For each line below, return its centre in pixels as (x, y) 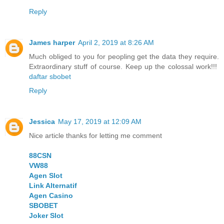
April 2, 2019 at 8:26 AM (116, 43)
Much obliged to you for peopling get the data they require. (124, 57)
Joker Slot (46, 216)
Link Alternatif (53, 186)
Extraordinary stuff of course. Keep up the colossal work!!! (124, 67)
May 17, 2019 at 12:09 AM (100, 122)
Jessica (42, 122)
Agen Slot (46, 176)
